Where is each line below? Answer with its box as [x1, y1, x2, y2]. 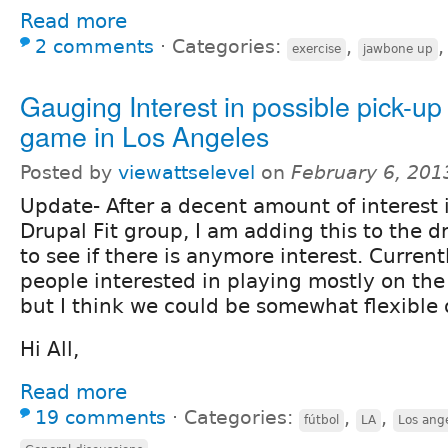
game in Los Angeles [20, 116, 269, 156]
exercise [292, 42, 341, 57]
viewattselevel [118, 162, 255, 184]
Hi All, [20, 337, 79, 362]
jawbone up [363, 42, 433, 57]
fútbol [304, 413, 339, 428]
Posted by [20, 162, 118, 184]
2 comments [35, 36, 154, 58]
